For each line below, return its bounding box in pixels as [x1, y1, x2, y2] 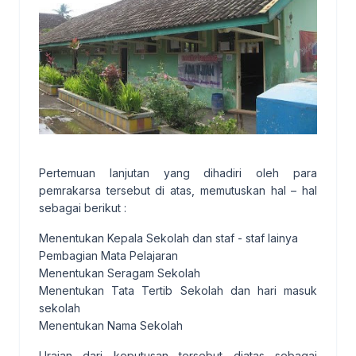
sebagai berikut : [39, 200, 126, 215]
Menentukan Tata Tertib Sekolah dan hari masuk [39, 283, 317, 297]
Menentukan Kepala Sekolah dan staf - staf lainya [39, 230, 298, 245]
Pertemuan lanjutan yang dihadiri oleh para [39, 165, 317, 180]
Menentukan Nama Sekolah [39, 318, 183, 332]
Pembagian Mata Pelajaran [39, 248, 178, 262]
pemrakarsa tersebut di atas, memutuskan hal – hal [39, 183, 317, 197]
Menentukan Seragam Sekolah [39, 265, 200, 280]
